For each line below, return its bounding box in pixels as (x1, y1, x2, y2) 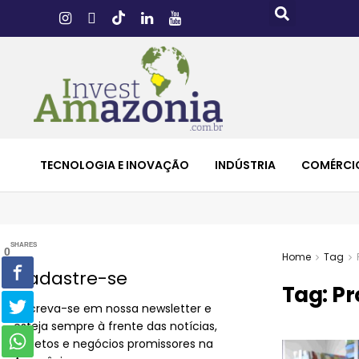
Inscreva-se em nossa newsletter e (14, 300, 212, 317)
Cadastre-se (14, 265, 127, 291)
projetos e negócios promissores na (14, 335, 213, 352)
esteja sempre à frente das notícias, (14, 317, 217, 334)
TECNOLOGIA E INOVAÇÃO (40, 156, 189, 173)
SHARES (10, 240, 37, 248)
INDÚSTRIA (215, 156, 276, 173)
